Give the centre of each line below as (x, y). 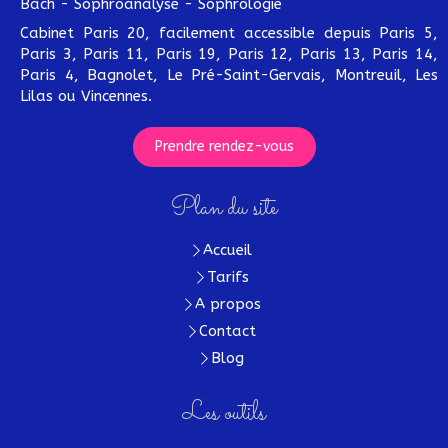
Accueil (227, 249)
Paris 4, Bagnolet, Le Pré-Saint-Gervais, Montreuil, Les (229, 74)
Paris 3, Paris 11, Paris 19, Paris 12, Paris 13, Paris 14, (229, 53)
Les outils (224, 413)
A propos (227, 303)
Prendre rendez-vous (224, 146)
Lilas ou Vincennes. (86, 95)
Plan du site (224, 208)
